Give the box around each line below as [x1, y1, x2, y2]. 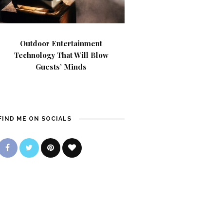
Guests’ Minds [36, 62, 87, 72]
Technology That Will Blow [14, 50, 109, 60]
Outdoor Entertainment [20, 38, 103, 48]
